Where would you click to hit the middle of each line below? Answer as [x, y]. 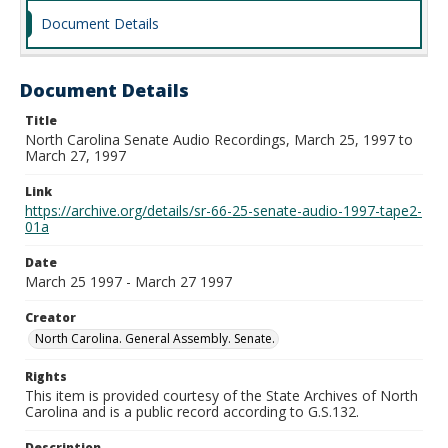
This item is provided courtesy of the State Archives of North [221, 395]
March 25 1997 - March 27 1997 [128, 281]
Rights [46, 376]
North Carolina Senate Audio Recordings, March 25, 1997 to [219, 139]
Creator [50, 317]
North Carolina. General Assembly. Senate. [155, 338]
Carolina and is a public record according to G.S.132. [192, 411]
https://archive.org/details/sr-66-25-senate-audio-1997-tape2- [223, 210]
